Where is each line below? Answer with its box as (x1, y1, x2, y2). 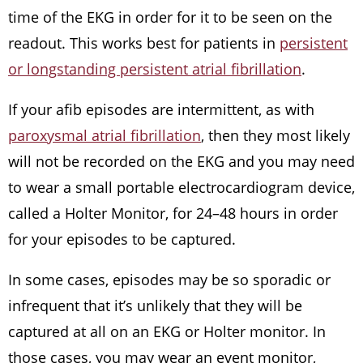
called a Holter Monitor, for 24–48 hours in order (8, 203, 338, 223)
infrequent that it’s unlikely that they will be (8, 296, 302, 315)
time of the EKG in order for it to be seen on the (8, 7, 332, 27)
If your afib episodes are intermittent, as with (8, 100, 314, 119)
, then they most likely (201, 126, 350, 145)
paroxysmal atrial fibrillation (8, 126, 201, 145)
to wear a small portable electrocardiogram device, (8, 177, 355, 197)
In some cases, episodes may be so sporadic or (8, 270, 331, 289)
